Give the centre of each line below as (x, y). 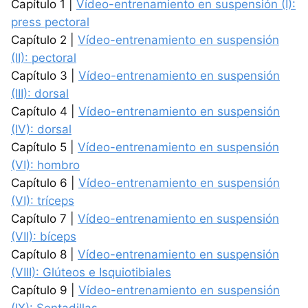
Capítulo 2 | (44, 40)
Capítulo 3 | (45, 76)
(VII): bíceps (44, 236)
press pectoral (50, 22)
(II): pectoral (44, 58)
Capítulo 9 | (45, 290)
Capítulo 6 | (45, 183)
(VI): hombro (45, 165)
